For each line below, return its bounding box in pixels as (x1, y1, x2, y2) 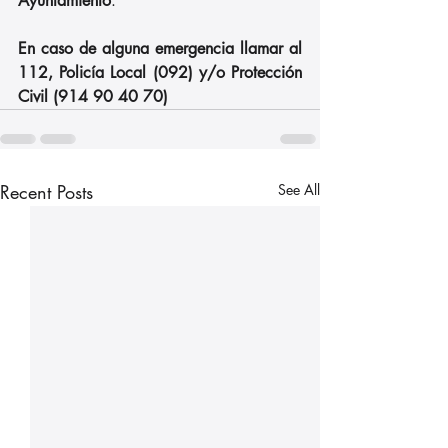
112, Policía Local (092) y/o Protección (18, 61, 302, 83)
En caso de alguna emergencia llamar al (18, 37, 302, 59)
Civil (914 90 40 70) (18, 85, 168, 107)
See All (278, 179, 320, 199)
